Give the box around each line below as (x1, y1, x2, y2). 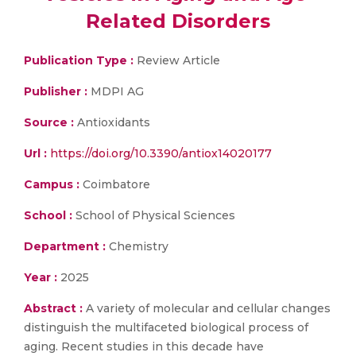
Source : (24, 115, 74, 130)
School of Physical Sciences (72, 208, 235, 222)
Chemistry (106, 239, 168, 253)
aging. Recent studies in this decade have (24, 339, 264, 354)
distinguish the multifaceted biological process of (24, 320, 308, 335)
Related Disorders (86, 10, 270, 33)
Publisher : (24, 84, 91, 99)
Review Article (133, 53, 220, 68)
